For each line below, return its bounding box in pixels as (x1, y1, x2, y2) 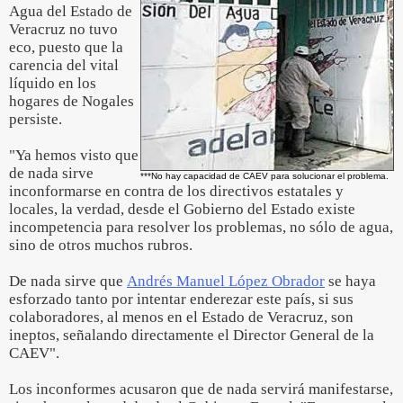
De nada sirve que (9, 273, 127, 290)
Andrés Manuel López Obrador (127, 273, 325, 290)
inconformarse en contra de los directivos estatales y (9, 183, 344, 200)
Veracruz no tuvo (9, 21, 118, 38)
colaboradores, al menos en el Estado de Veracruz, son (9, 309, 354, 326)
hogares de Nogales (9, 93, 134, 110)
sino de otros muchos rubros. (9, 237, 193, 254)
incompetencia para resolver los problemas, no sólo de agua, (9, 219, 393, 236)
